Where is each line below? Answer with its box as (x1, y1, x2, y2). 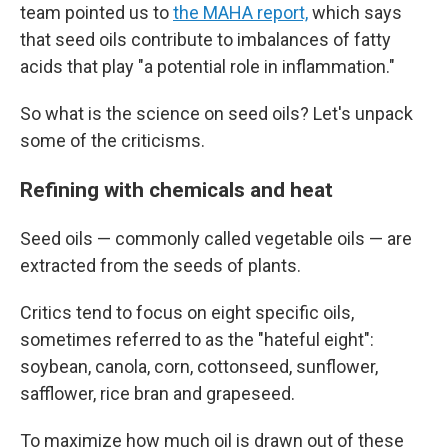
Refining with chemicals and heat (20, 177, 333, 202)
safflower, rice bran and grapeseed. (20, 383, 295, 404)
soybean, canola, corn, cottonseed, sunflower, (20, 356, 378, 377)
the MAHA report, (173, 2, 308, 23)
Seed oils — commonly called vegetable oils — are (20, 228, 412, 249)
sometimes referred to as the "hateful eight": (20, 329, 374, 350)
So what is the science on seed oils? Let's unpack (20, 103, 413, 124)
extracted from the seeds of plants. (20, 255, 301, 276)
